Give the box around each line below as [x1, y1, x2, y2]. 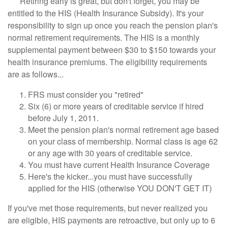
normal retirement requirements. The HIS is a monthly [8, 32, 199, 43]
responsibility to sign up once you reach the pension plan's [8, 19, 218, 31]
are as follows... [8, 68, 64, 80]
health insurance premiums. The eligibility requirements [8, 56, 207, 68]
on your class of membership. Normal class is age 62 [28, 135, 218, 147]
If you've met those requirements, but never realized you [8, 202, 208, 214]
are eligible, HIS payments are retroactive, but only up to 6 [8, 214, 215, 226]
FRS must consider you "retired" [28, 89, 144, 100]
